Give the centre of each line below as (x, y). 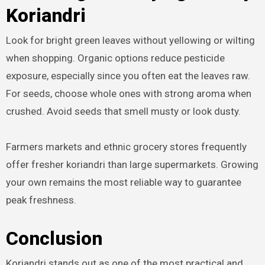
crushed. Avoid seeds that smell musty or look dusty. (123, 112)
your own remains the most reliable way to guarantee (123, 182)
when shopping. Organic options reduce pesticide (115, 58)
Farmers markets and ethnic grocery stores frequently (126, 147)
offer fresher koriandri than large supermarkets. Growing (132, 165)
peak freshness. (41, 200)
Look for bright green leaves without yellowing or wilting (130, 41)
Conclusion (54, 239)
